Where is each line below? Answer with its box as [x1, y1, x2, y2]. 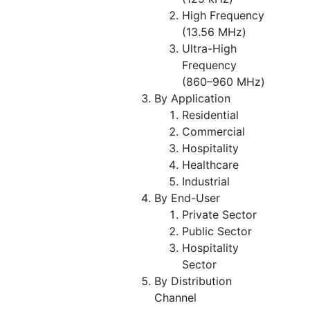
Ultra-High [182, 41, 237, 55]
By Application [154, 91, 230, 105]
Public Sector [182, 224, 252, 238]
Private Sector [182, 207, 257, 221]
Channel [154, 290, 197, 304]
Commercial [182, 124, 245, 138]
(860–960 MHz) [182, 74, 265, 89]
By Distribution [154, 273, 232, 288]
